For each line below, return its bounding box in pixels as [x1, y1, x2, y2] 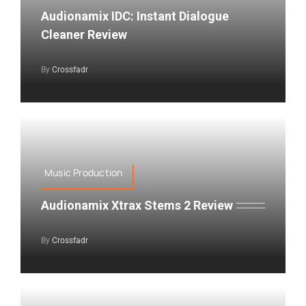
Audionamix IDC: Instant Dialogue [40, 9, 229, 24]
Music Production [44, 165, 123, 179]
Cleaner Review [40, 27, 127, 42]
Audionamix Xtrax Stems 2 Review [40, 197, 233, 212]
